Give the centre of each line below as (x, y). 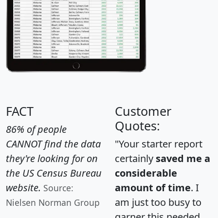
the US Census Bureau (54, 173)
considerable (146, 173)
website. (23, 187)
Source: (58, 188)
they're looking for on (52, 158)
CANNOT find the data (53, 144)
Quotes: (137, 125)
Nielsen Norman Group (53, 202)
